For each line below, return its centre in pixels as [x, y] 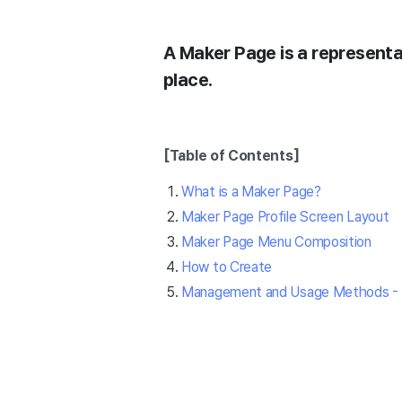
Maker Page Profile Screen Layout [285, 217]
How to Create [227, 267]
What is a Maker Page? [251, 192]
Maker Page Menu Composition [276, 242]
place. [188, 80]
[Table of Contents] [232, 156]
